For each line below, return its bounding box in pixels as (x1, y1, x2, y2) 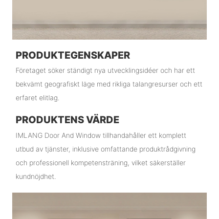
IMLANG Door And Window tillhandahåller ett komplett (15, 131, 186, 139)
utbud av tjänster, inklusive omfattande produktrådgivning (15, 144, 196, 153)
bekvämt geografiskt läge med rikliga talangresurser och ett (15, 80, 202, 88)
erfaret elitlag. (15, 93, 60, 102)
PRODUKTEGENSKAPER (15, 49, 130, 61)
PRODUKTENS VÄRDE (15, 114, 119, 126)
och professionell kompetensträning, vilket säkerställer (15, 158, 186, 167)
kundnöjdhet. (15, 172, 56, 180)
